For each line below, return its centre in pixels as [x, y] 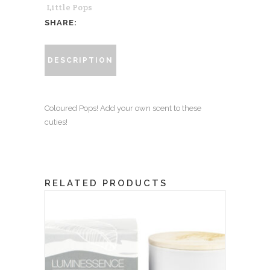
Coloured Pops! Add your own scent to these [123, 108]
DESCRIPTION [80, 60]
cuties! [56, 122]
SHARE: [61, 22]
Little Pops [69, 7]
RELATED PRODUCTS [106, 183]
